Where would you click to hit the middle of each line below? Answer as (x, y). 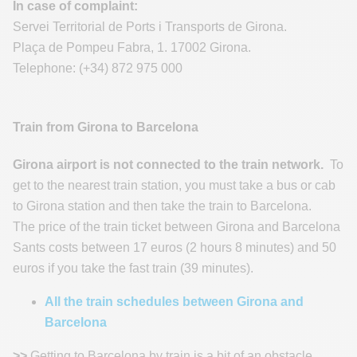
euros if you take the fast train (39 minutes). (133, 268)
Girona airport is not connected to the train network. (168, 164)
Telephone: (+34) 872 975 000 (98, 69)
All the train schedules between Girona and (174, 301)
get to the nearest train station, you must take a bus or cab (174, 185)
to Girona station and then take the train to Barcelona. (162, 206)
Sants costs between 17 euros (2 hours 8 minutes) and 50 (175, 247)
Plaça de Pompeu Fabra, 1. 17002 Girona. (132, 48)
